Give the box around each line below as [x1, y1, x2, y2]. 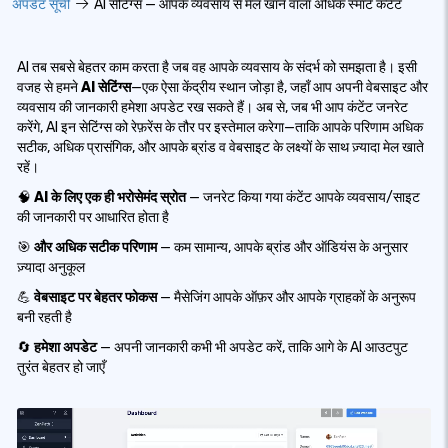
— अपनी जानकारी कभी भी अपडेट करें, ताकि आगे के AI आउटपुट [97, 339, 408, 356]
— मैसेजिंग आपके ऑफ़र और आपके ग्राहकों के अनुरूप [157, 289, 416, 306]
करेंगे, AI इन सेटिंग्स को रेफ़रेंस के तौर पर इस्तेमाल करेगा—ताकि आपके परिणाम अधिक [17, 119, 423, 136]
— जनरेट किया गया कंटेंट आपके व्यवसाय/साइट [186, 189, 420, 206]
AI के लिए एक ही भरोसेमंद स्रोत [34, 189, 186, 206]
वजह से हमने [17, 79, 81, 96]
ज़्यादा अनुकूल [17, 259, 85, 276]
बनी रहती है [17, 309, 72, 326]
